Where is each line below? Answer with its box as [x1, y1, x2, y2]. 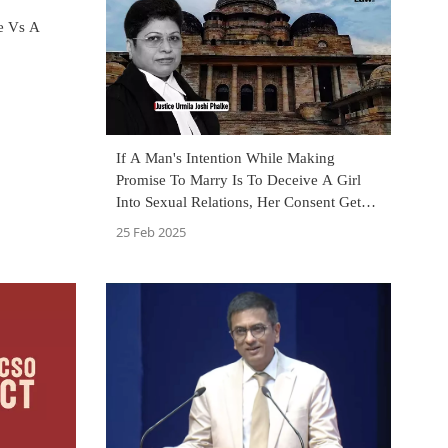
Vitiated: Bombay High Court [116, 216, 299, 233]
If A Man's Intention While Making [116, 150, 335, 167]
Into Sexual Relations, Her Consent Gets [116, 194, 367, 211]
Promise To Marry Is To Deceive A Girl [116, 172, 361, 189]
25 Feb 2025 [116, 223, 186, 242]
